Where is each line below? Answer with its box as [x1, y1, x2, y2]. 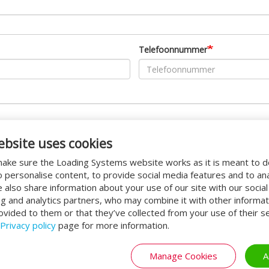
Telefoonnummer [139, 44, 207, 55]
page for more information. [56, 219, 169, 231]
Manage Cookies [150, 249, 217, 262]
